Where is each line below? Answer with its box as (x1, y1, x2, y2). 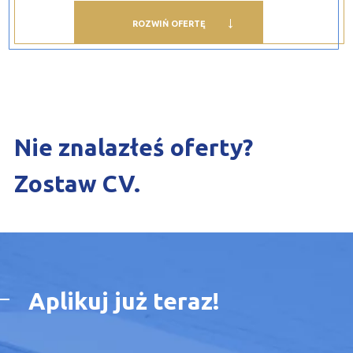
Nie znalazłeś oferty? (13, 134, 253, 162)
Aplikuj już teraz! (28, 288, 220, 315)
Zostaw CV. (13, 170, 140, 198)
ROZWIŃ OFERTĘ (132, 18, 206, 28)
